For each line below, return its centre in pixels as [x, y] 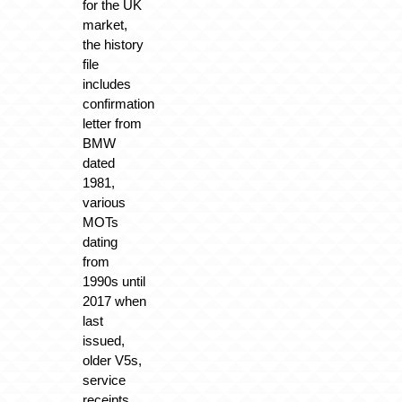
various [104, 203]
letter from [112, 124]
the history [113, 45]
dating [100, 242]
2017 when [114, 301]
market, [105, 25]
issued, [103, 341]
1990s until [114, 282]
